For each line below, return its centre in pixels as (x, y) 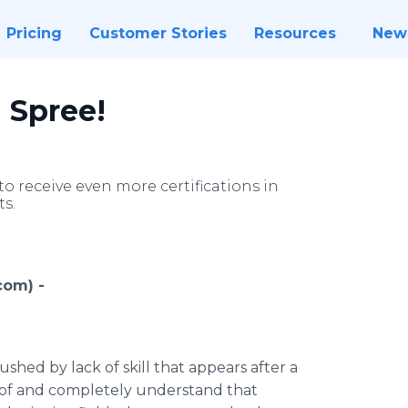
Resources (295, 33)
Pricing (34, 33)
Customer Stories (158, 33)
